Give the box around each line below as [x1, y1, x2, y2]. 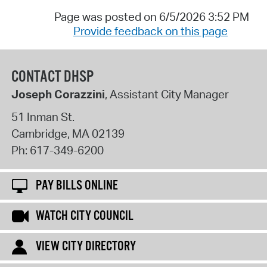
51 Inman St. [11, 109, 74, 124]
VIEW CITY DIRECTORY [36, 238, 136, 256]
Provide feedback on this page [73, 23, 228, 38]
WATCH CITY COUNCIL [36, 208, 133, 225]
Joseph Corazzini [11, 87, 105, 102]
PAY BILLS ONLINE [36, 178, 118, 195]
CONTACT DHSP [11, 67, 94, 88]
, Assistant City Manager [104, 87, 229, 102]
